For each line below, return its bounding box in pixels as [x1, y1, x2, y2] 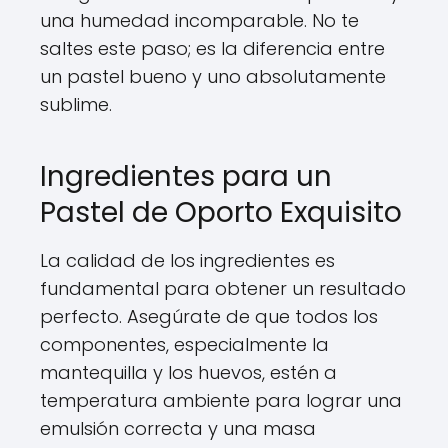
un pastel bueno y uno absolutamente [40, 63, 386, 89]
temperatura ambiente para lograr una [40, 387, 402, 413]
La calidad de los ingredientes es [40, 247, 335, 273]
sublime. [40, 91, 112, 117]
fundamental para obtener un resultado [40, 275, 406, 301]
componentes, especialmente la [40, 331, 329, 357]
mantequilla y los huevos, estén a [40, 359, 337, 385]
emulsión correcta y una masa [40, 415, 316, 441]
